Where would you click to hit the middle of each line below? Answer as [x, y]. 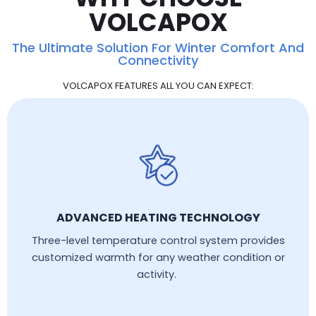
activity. [158, 274]
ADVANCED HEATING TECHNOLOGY [158, 217]
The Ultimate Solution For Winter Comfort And [158, 47]
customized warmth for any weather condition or [158, 257]
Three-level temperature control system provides [158, 240]
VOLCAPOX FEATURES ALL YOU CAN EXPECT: [158, 85]
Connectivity [158, 60]
